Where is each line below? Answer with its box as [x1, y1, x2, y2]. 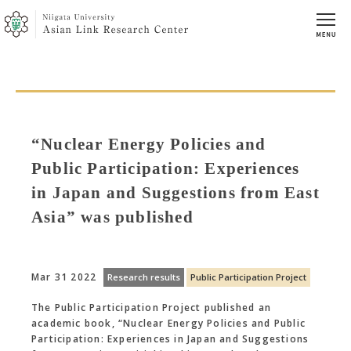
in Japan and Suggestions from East [31, 183, 320, 201]
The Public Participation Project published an [31, 300, 271, 314]
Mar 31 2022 [31, 270, 97, 284]
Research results [107, 270, 180, 283]
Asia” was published [31, 207, 194, 226]
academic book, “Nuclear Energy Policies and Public [31, 316, 306, 330]
